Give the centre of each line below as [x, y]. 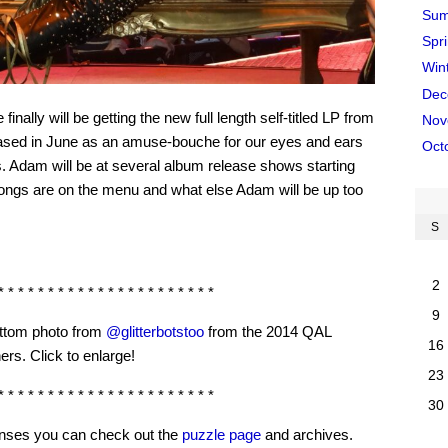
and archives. [307, 435]
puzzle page [221, 435]
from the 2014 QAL [267, 332]
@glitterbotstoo [155, 332]
